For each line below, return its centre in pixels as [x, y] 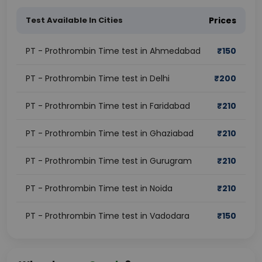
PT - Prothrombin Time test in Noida [99, 188]
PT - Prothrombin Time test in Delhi [98, 78]
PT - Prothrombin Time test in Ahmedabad [113, 51]
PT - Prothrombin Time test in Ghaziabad [110, 133]
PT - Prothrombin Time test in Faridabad [108, 106]
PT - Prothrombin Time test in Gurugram [109, 161]
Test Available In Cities [74, 20]
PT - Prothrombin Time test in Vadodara [108, 216]
